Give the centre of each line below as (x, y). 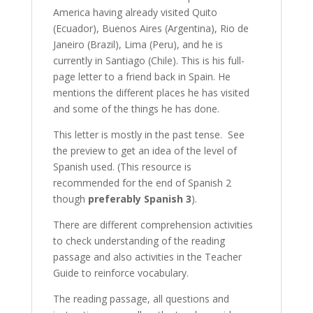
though (70, 198)
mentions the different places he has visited (151, 92)
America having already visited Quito (135, 12)
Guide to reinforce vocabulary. (121, 272)
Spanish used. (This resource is (122, 166)
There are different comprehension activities (153, 224)
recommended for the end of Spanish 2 (142, 182)
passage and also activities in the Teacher (147, 256)
